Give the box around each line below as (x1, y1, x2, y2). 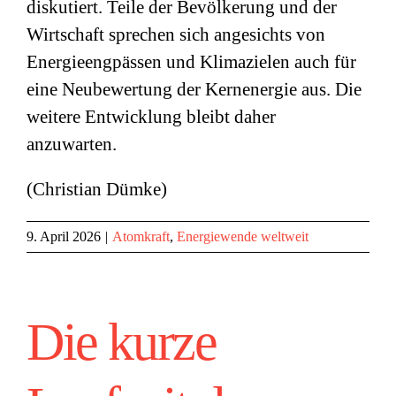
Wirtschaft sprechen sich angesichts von (27, 24, 325, 45)
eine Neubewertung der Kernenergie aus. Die (27, 79, 362, 100)
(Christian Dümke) (27, 179, 167, 200)
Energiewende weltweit (177, 229, 308, 244)
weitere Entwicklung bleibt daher (27, 106, 276, 127)
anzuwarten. (27, 133, 117, 155)
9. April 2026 (27, 229, 101, 244)
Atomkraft (112, 229, 170, 244)
